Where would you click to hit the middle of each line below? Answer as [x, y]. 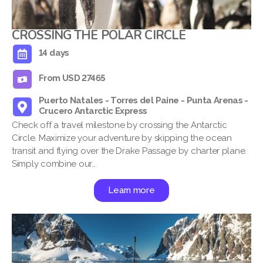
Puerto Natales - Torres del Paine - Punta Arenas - [144, 101]
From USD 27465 [72, 78]
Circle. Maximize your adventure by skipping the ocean [122, 138]
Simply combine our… [54, 164]
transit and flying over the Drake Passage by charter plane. [129, 151]
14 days [54, 53]
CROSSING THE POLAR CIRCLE [99, 36]
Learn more [131, 190]
